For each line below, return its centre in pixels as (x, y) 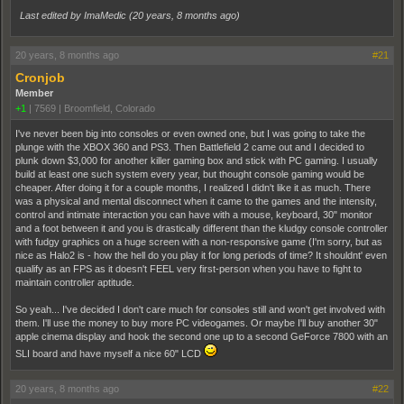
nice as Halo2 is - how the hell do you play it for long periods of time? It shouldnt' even (201, 255)
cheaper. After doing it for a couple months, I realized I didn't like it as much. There (193, 188)
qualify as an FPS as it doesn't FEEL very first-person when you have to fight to (188, 269)
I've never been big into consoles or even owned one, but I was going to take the (190, 133)
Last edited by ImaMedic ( (76, 15)
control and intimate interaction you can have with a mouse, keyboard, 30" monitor (194, 215)
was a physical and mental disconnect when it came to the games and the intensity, (196, 201)
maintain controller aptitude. (75, 282)
